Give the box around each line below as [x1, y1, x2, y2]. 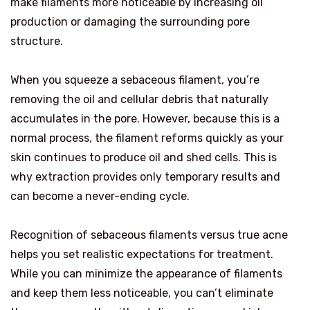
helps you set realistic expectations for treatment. [10, 248, 273, 262]
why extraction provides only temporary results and [10, 170, 280, 184]
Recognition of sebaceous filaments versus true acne [10, 228, 288, 242]
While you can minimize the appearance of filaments [10, 267, 282, 281]
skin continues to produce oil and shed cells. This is [10, 151, 277, 165]
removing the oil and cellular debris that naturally [10, 93, 268, 107]
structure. [10, 35, 63, 48]
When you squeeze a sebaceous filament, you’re [10, 73, 259, 87]
